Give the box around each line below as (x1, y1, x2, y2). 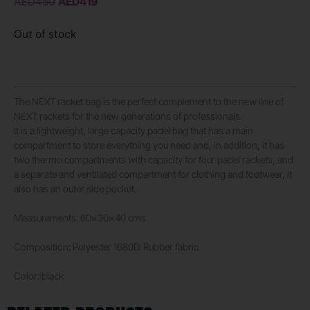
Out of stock (14, 28, 77, 42)
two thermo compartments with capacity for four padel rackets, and (14, 153, 293, 165)
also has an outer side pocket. (14, 182, 136, 194)
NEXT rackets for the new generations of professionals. (14, 109, 242, 122)
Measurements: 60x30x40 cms (14, 211, 146, 224)
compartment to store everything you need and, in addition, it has (14, 138, 284, 151)
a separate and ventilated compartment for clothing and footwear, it (14, 167, 292, 180)
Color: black (14, 269, 64, 282)
